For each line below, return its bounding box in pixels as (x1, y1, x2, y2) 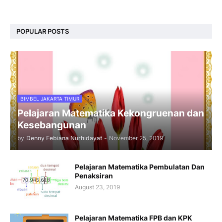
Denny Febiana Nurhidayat (26, 134, 102, 142)
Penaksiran (75, 171, 113, 180)
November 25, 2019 (109, 134, 163, 142)
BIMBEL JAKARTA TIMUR (20, 96, 79, 102)
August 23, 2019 (75, 183, 120, 191)
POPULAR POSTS (16, 27, 69, 35)
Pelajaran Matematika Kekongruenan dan (17, 108, 204, 119)
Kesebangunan (17, 119, 86, 131)
